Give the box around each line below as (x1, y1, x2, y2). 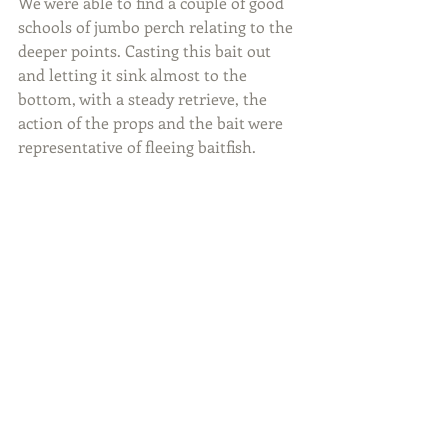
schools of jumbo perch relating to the (18, 15, 297, 37)
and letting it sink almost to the (18, 63, 251, 85)
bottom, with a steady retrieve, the (18, 87, 271, 109)
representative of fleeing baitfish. (18, 135, 256, 157)
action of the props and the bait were (18, 111, 287, 133)
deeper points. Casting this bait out (18, 39, 275, 61)
